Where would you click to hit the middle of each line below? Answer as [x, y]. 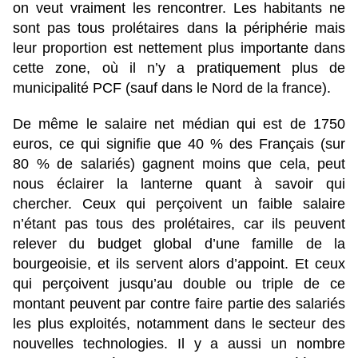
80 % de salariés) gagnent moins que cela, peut [179, 164]
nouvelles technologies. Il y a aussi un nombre [179, 344]
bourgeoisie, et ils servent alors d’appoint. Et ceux [179, 264]
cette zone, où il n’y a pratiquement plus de [179, 68]
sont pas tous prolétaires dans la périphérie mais [179, 28]
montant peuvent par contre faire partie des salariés [179, 304]
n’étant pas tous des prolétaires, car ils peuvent [179, 224]
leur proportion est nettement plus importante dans [179, 48]
